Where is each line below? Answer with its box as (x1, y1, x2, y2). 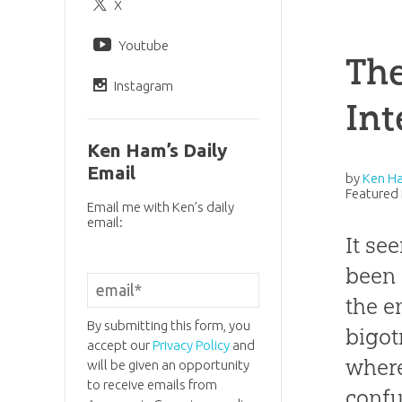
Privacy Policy (152, 336, 230, 353)
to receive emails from (86, 376, 217, 392)
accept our (86, 336, 153, 353)
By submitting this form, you (86, 317, 250, 333)
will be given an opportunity (86, 356, 249, 372)
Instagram (113, 77, 173, 93)
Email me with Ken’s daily (86, 199, 234, 215)
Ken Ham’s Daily (86, 140, 227, 162)
